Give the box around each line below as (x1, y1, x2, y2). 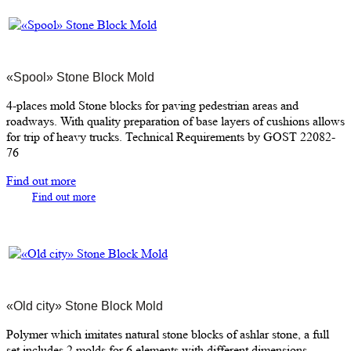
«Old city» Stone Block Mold (6, 299, 163, 313)
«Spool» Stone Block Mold (6, 70, 154, 84)
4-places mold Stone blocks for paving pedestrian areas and (6, 97, 299, 113)
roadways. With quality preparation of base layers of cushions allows (6, 113, 345, 128)
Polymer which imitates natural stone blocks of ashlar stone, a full (6, 326, 329, 342)
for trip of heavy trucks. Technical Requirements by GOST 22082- (6, 128, 335, 144)
